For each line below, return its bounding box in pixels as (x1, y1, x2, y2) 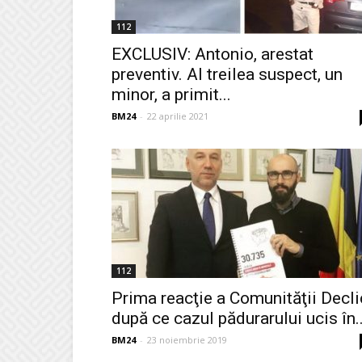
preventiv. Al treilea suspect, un (112, 65, 343, 84)
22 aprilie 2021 (147, 110, 208, 122)
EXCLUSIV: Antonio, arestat (112, 44, 314, 64)
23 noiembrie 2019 (147, 334, 227, 346)
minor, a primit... (112, 85, 231, 104)
